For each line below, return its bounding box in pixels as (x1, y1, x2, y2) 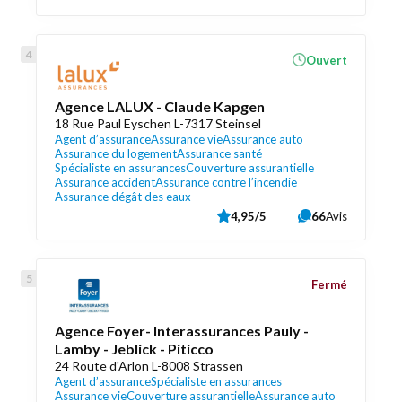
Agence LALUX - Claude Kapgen (55, 98, 265, 115)
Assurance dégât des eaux (55, 189, 191, 204)
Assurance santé (177, 146, 262, 161)
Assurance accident (55, 175, 155, 189)
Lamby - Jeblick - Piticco (55, 340, 214, 357)
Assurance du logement (55, 146, 177, 161)
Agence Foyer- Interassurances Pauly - (55, 322, 309, 339)
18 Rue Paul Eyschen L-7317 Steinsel (55, 116, 261, 131)
